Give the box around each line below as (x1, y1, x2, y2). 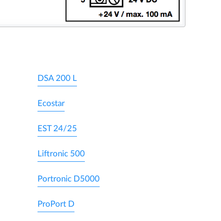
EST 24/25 (37, 124, 77, 133)
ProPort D (37, 199, 74, 208)
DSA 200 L (37, 74, 77, 82)
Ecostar (37, 99, 65, 108)
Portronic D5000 (37, 174, 100, 183)
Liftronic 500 (37, 149, 85, 158)
